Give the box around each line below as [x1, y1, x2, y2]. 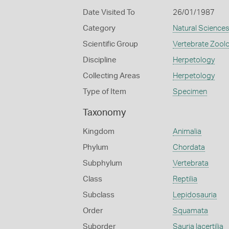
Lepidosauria [172, 191, 217, 199]
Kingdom [83, 128, 114, 135]
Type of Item [83, 88, 126, 96]
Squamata [172, 207, 208, 215]
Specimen [172, 88, 207, 96]
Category [83, 25, 116, 32]
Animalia [172, 128, 201, 135]
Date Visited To [83, 9, 135, 16]
